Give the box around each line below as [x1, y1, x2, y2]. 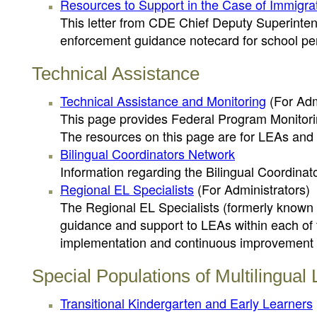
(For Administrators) [194, 180, 310, 198]
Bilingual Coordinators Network [60, 144, 235, 163]
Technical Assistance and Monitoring [60, 91, 266, 110]
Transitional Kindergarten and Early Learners [60, 294, 313, 312]
